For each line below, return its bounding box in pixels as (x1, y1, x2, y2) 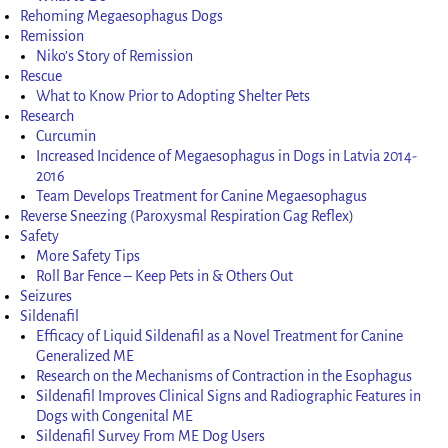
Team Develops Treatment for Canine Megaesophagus (36, 187, 368, 204)
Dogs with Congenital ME (36, 407, 194, 424)
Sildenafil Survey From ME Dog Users (36, 427, 266, 444)
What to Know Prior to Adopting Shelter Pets (36, 87, 311, 104)
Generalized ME (36, 347, 135, 364)
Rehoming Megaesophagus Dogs (20, 7, 224, 24)
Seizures (20, 287, 73, 304)
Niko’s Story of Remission (36, 47, 194, 64)
